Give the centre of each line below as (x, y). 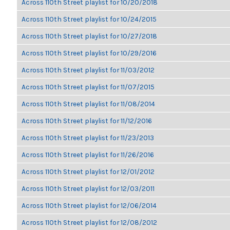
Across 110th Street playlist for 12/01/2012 (88, 171)
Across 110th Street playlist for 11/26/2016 (88, 155)
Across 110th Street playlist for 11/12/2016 (87, 121)
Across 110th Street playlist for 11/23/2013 (88, 138)
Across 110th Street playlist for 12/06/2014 (89, 205)
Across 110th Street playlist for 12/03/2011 (88, 188)
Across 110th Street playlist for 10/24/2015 (89, 19)
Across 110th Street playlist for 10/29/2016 (89, 53)
